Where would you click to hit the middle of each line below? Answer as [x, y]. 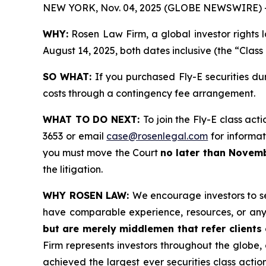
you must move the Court [102, 152]
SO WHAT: [67, 76]
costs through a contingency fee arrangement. [149, 93]
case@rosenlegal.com [157, 136]
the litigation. [73, 169]
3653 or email [75, 136]
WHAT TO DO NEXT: [93, 119]
